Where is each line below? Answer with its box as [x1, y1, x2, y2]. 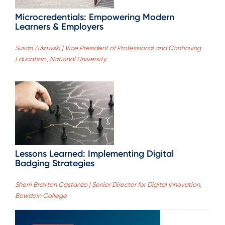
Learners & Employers [15, 21, 103, 32]
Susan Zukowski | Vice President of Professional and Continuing [15, 44, 201, 52]
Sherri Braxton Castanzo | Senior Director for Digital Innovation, [15, 181, 201, 189]
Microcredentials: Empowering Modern [15, 11, 174, 23]
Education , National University [15, 55, 106, 63]
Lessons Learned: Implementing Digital [15, 148, 174, 160]
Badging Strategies [15, 158, 94, 169]
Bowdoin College [15, 192, 67, 200]
